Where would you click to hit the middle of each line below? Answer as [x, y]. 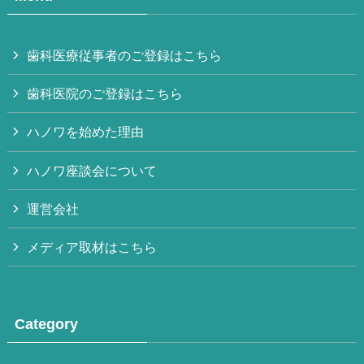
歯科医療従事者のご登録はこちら [125, 56]
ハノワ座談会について [92, 170]
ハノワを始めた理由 [86, 132]
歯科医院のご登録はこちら [105, 94]
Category [46, 325]
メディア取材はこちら [92, 247]
